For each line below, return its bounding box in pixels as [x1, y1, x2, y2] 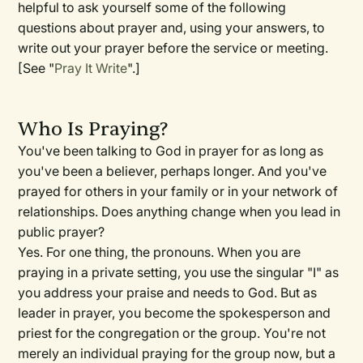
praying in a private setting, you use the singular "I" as [18, 264, 340, 281]
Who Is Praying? [18, 117, 169, 143]
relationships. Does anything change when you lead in [18, 203, 341, 220]
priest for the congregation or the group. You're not [18, 325, 327, 342]
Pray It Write [54, 60, 128, 77]
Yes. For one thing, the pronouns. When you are [18, 244, 301, 261]
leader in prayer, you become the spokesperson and [18, 305, 331, 322]
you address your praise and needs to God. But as [18, 284, 318, 301]
